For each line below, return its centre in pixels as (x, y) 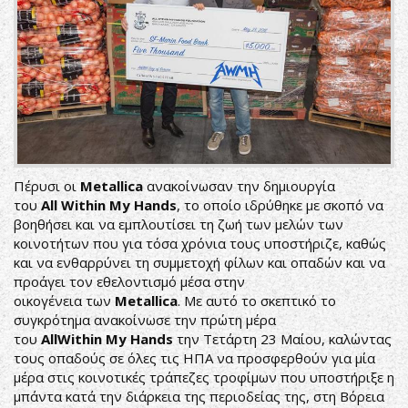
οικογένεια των (64, 301)
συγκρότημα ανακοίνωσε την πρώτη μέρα (145, 320)
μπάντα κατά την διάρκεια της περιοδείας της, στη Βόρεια (199, 397)
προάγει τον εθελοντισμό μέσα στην (129, 282)
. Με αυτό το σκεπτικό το (257, 301)
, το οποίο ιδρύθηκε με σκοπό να (280, 205)
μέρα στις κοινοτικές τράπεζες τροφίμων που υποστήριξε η (204, 377)
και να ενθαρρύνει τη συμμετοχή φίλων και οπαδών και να (199, 263)
